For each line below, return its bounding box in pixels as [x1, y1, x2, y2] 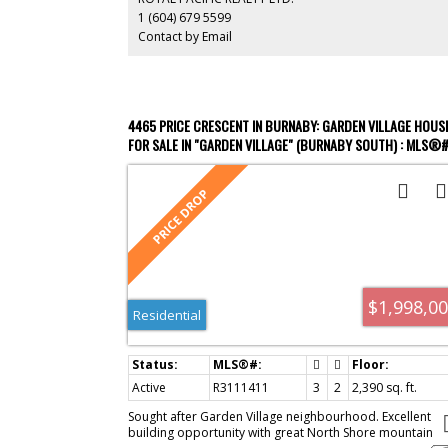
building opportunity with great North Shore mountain [127, 424, 433, 442]
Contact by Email [137, 27, 232, 45]
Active [131, 379, 166, 397]
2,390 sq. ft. [351, 379, 417, 397]
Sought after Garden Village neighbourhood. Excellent [127, 408, 431, 426]
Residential [132, 306, 201, 325]
